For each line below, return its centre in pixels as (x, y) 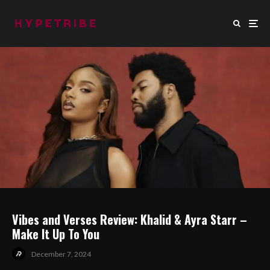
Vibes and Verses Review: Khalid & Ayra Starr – (130, 220)
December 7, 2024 (61, 254)
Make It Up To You (56, 234)
